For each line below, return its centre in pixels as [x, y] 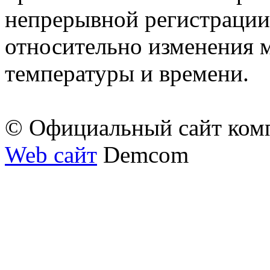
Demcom [143, 154]
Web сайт [51, 154]
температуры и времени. [127, 73]
